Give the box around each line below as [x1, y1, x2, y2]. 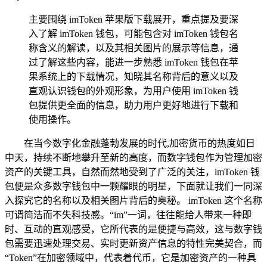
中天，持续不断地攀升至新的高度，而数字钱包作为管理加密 [5, 152, 262, 163]
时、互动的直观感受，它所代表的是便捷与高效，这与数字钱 [5, 223, 262, 234]
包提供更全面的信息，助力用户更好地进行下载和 [29, 100, 238, 110]
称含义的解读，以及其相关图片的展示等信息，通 [29, 42, 238, 53]
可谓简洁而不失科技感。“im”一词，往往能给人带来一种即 [5, 209, 252, 220]
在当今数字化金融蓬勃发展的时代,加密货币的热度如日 [24, 138, 255, 148]
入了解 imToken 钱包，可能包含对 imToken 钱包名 [29, 28, 238, 39]
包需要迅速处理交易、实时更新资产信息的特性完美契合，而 [5, 238, 262, 249]
